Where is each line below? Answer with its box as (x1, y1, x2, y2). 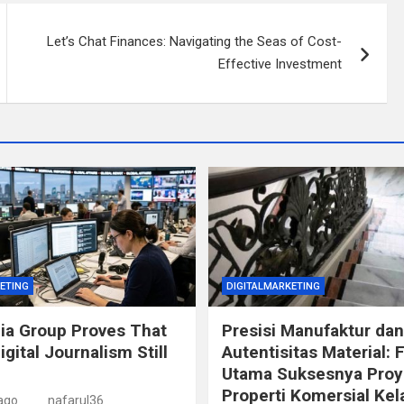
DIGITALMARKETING (226, 280, 320, 292)
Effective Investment (218, 56, 343, 72)
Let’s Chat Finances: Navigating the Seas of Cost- (47, 33, 343, 50)
